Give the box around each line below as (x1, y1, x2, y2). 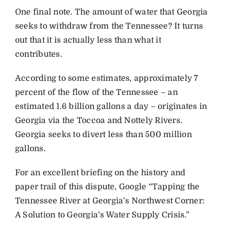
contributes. (15, 49, 62, 59)
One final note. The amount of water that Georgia (15, 7, 208, 17)
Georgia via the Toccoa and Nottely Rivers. (15, 116, 183, 125)
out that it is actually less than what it (15, 35, 161, 45)
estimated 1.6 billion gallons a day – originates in (15, 101, 207, 111)
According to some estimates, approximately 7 (15, 73, 198, 83)
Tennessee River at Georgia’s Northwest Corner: (15, 196, 205, 205)
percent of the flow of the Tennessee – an (15, 87, 178, 97)
